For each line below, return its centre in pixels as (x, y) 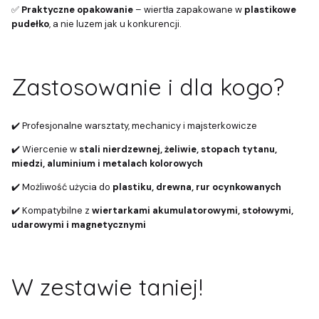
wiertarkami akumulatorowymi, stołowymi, (193, 210)
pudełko (30, 24)
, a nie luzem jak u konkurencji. (115, 24)
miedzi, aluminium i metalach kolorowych (107, 163)
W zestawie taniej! (107, 287)
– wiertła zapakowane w (189, 10)
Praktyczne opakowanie (77, 10)
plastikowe (270, 10)
